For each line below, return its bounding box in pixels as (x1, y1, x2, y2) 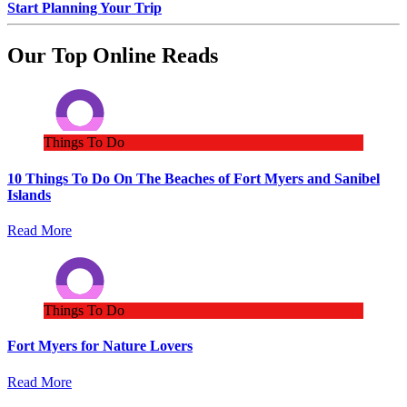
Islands (7, 186, 51, 203)
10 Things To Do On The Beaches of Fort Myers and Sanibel (7, 170, 380, 186)
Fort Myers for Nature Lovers (7, 338, 193, 354)
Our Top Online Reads (7, 43, 218, 67)
